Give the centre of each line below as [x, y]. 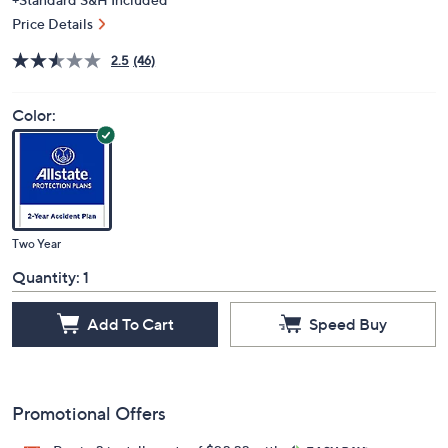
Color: [34, 115]
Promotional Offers [89, 413]
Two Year [36, 243]
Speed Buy [348, 323]
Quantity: [46, 277]
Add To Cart [130, 323]
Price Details [52, 23]
